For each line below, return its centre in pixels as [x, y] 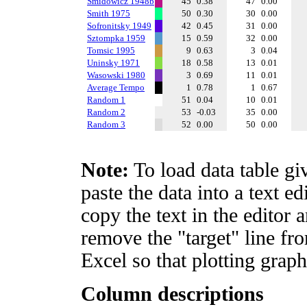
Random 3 [106, 124]
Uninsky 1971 [113, 63]
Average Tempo [116, 87]
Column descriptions [172, 294]
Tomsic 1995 [111, 50]
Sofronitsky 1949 [119, 26]
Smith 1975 [109, 13]
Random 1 [106, 100]
